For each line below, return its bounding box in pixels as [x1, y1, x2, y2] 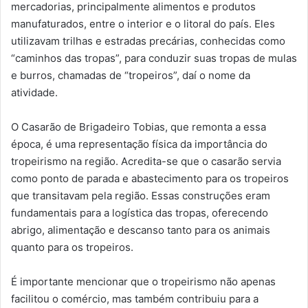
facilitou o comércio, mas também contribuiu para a [11, 291, 258, 305]
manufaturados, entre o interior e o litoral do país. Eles [11, 16, 275, 30]
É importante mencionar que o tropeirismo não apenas [11, 274, 276, 288]
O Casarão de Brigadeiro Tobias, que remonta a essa [11, 120, 266, 133]
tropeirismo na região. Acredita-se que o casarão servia [11, 154, 281, 168]
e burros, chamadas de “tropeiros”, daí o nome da [11, 68, 250, 82]
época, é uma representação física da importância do [11, 137, 267, 151]
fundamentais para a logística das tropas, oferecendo [11, 206, 268, 219]
